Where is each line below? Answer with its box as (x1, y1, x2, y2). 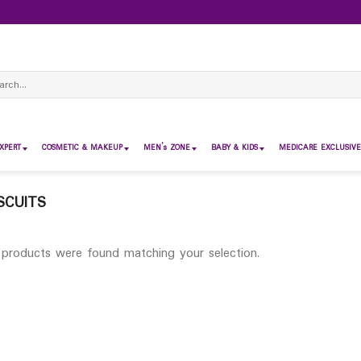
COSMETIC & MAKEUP (42, 142, 122, 154)
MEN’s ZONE (143, 142, 190, 154)
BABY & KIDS (211, 142, 258, 154)
